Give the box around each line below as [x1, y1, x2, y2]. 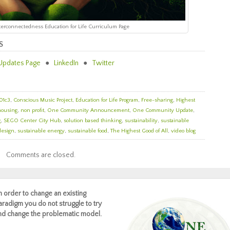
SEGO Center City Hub [4, 118, 61, 124]
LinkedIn [53, 59, 79, 67]
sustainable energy [17, 128, 65, 134]
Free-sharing [141, 97, 173, 103]
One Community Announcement [47, 107, 129, 113]
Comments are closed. [6, 151, 75, 159]
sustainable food [68, 128, 107, 134]
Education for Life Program [75, 97, 138, 103]
